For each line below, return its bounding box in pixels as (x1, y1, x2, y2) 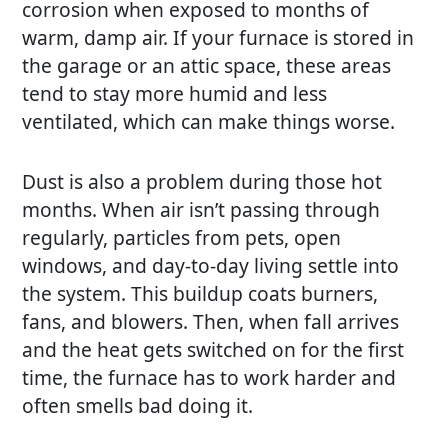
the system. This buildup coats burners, (22, 279, 379, 307)
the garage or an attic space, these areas (22, 51, 392, 79)
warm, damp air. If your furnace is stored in (22, 23, 415, 51)
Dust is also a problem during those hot (22, 167, 383, 195)
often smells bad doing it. (22, 391, 254, 419)
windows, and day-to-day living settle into (22, 251, 400, 279)
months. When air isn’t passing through (22, 195, 381, 223)
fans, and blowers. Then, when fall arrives (22, 307, 400, 335)
